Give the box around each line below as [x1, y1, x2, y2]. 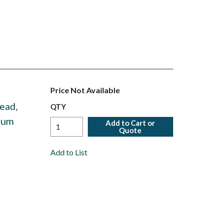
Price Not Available [50, 85, 120, 95]
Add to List [50, 147, 88, 157]
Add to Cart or [106, 118, 155, 127]
